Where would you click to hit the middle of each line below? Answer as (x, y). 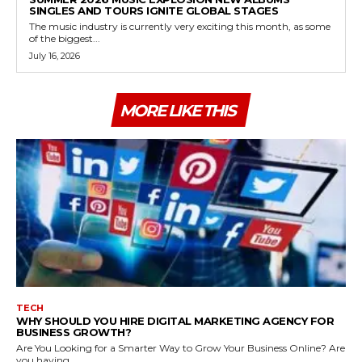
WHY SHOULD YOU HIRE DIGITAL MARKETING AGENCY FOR (175, 321)
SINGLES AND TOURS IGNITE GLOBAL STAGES (154, 10)
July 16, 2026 (55, 55)
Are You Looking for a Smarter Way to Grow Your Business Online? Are (173, 348)
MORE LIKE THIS (177, 110)
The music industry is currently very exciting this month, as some (180, 26)
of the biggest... (65, 38)
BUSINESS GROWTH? (74, 333)
